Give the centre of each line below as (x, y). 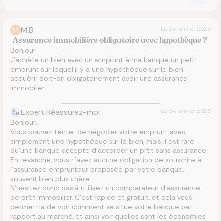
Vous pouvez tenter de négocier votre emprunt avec (98, 132)
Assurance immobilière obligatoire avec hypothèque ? (110, 40)
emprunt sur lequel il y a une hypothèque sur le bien (97, 69)
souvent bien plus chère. (51, 179)
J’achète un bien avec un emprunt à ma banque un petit (104, 60)
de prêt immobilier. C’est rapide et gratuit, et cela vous (101, 197)
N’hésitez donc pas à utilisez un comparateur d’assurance (105, 188)
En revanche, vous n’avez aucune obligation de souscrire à (106, 160)
